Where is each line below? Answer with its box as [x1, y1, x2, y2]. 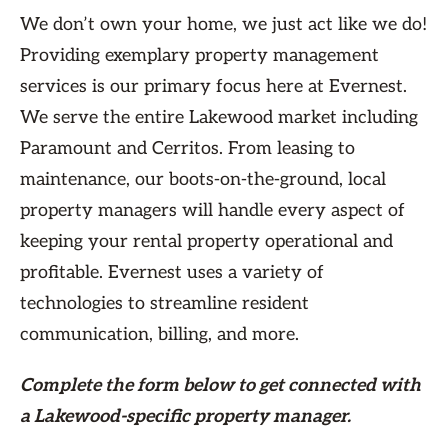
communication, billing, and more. [20, 324, 299, 346]
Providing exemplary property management [20, 45, 379, 67]
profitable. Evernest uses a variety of [20, 262, 324, 284]
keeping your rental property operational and [20, 231, 393, 253]
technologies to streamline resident [20, 293, 309, 315]
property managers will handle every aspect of [20, 200, 405, 222]
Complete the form [20, 375, 183, 397]
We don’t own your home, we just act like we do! [20, 14, 427, 36]
